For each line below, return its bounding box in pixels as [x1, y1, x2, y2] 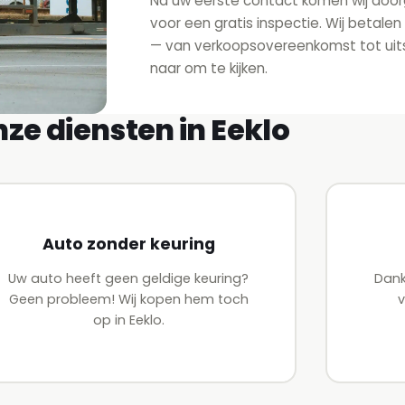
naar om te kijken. [150, 58, 268, 78]
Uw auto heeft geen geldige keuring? [8, 269, 249, 288]
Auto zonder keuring [42, 233, 215, 256]
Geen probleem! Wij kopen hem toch [8, 290, 249, 309]
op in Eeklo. [92, 311, 165, 330]
